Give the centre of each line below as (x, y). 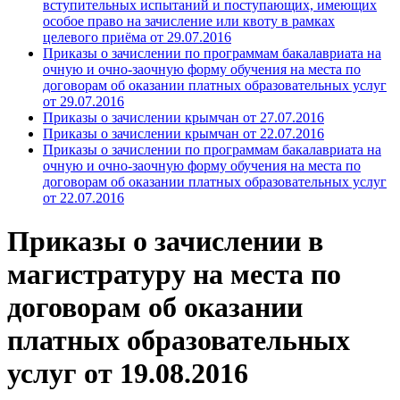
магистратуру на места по (174, 275)
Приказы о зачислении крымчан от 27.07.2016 (183, 117)
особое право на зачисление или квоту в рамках (189, 21)
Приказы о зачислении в (165, 242)
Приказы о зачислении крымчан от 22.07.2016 (183, 133)
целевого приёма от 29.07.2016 (137, 37)
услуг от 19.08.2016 (128, 374)
